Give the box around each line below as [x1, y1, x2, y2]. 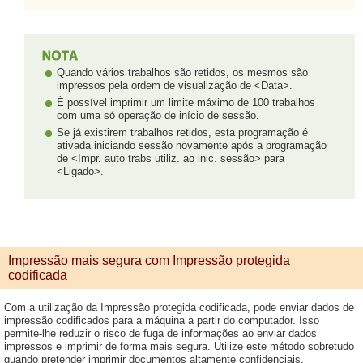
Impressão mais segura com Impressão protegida [8, 253, 290, 267]
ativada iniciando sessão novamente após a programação [57, 139, 327, 152]
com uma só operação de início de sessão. [57, 109, 259, 122]
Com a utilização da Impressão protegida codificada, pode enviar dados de [4, 301, 354, 314]
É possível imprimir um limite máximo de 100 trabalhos [57, 96, 315, 109]
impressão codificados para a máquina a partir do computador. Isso [4, 314, 319, 327]
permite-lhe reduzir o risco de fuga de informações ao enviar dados [4, 327, 317, 340]
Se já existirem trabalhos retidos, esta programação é [57, 126, 308, 139]
